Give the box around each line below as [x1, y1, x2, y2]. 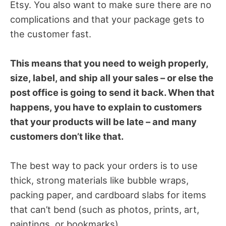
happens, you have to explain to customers [10, 101, 202, 112]
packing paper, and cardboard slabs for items [10, 189, 206, 200]
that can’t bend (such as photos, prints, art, [10, 204, 199, 215]
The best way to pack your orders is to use [10, 160, 198, 171]
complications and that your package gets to [10, 13, 204, 25]
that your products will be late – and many [10, 116, 197, 127]
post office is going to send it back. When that [10, 86, 214, 98]
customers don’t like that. [10, 130, 124, 142]
